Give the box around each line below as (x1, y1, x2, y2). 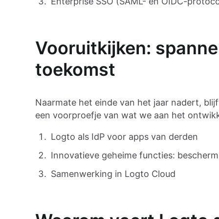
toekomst (35, 59, 115, 81)
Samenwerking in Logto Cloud (51, 169, 175, 179)
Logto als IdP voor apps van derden (51, 131, 198, 142)
